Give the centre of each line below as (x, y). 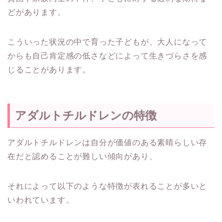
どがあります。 (37, 12)
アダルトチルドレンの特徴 (86, 116)
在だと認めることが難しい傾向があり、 (83, 157)
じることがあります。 (49, 69)
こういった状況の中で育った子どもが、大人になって (108, 42)
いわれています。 (41, 200)
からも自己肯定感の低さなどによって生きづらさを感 (108, 55)
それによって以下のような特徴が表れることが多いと (108, 186)
